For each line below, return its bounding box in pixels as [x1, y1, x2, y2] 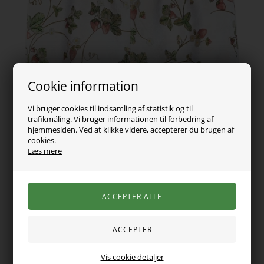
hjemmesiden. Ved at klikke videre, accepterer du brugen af [28, 124, 235, 135]
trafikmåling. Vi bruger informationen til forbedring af [28, 113, 214, 124]
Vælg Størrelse [13, 203, 68, 214]
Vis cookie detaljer [100, 251, 164, 262]
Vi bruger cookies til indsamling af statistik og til [28, 103, 193, 114]
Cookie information [28, 77, 139, 94]
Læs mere [28, 145, 62, 156]
